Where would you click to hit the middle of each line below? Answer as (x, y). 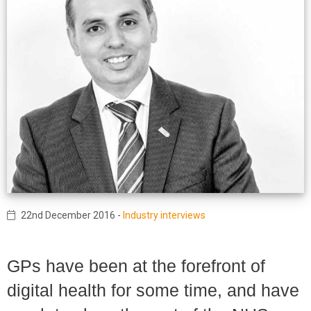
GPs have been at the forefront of (136, 266)
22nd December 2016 (68, 216)
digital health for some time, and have (153, 290)
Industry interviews (165, 216)
